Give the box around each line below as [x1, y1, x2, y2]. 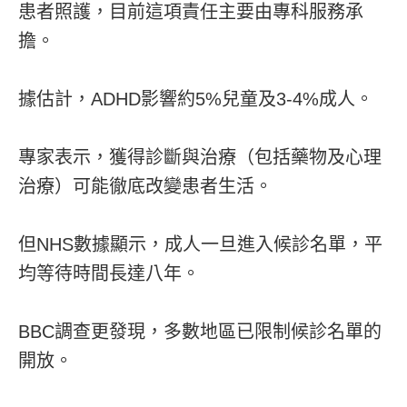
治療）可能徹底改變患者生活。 [18, 175, 273, 196]
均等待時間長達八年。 [18, 263, 200, 283]
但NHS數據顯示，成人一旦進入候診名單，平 [18, 233, 382, 254]
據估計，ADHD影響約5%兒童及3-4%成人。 [18, 88, 373, 109]
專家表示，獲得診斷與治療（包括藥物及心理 [18, 146, 382, 167]
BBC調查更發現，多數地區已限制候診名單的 [18, 321, 382, 342]
